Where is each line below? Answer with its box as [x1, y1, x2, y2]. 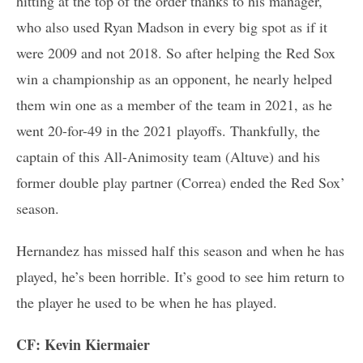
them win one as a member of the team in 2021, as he [16, 94, 332, 114]
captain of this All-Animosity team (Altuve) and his [16, 146, 320, 166]
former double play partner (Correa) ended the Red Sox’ [16, 172, 345, 192]
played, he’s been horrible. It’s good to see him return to [16, 266, 344, 286]
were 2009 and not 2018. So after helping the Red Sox [16, 42, 335, 62]
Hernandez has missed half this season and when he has [16, 240, 344, 260]
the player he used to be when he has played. [16, 292, 277, 312]
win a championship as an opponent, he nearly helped [16, 68, 332, 88]
